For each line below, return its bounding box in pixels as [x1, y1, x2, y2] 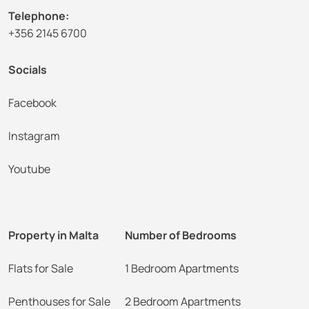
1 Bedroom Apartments [125, 261, 239, 277]
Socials [8, 62, 47, 78]
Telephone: [8, 8, 69, 24]
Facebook [8, 95, 57, 111]
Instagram [8, 128, 60, 144]
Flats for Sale [8, 261, 73, 277]
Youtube [8, 161, 50, 177]
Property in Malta [8, 228, 99, 243]
